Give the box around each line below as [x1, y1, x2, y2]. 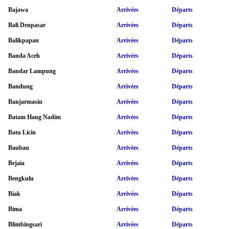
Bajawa [8, 6, 28, 13]
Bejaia [8, 159, 25, 167]
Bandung [8, 82, 33, 90]
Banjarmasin [8, 98, 42, 105]
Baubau [8, 144, 29, 151]
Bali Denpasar [8, 21, 45, 29]
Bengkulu [8, 174, 34, 182]
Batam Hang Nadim [8, 113, 61, 121]
